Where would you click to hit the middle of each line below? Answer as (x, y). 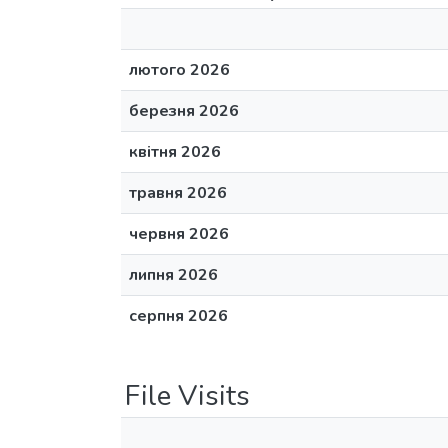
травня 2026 (178, 193)
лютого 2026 (179, 70)
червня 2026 (179, 234)
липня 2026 (173, 275)
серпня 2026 (178, 316)
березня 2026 (184, 111)
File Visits (187, 396)
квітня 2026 (175, 152)
